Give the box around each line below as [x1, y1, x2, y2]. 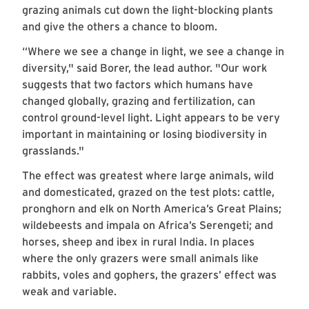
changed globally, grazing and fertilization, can [22, 94, 255, 108]
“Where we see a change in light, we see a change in [22, 45, 284, 59]
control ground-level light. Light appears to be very [22, 111, 280, 125]
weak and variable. [22, 285, 117, 299]
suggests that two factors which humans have [22, 78, 253, 92]
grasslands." [22, 144, 84, 158]
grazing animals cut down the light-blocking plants [22, 3, 273, 17]
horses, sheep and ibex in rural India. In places [22, 235, 255, 249]
